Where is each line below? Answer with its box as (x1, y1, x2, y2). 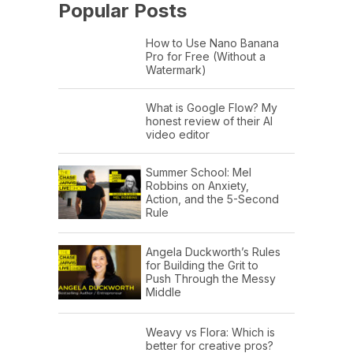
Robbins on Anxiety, (146, 179, 249, 193)
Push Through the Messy (146, 272, 276, 286)
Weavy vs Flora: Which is (146, 325, 275, 339)
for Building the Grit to (146, 258, 258, 273)
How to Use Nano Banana (146, 36, 279, 50)
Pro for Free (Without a (146, 50, 266, 64)
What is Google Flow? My (146, 101, 277, 115)
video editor (146, 128, 210, 142)
